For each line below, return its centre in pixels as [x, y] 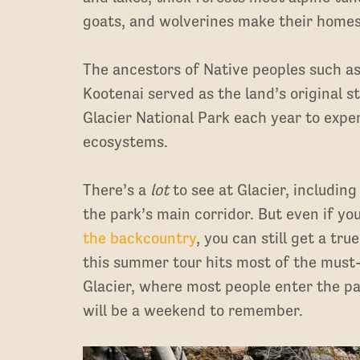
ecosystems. [128, 141]
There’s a [117, 189]
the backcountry [140, 237]
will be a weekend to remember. [193, 310]
